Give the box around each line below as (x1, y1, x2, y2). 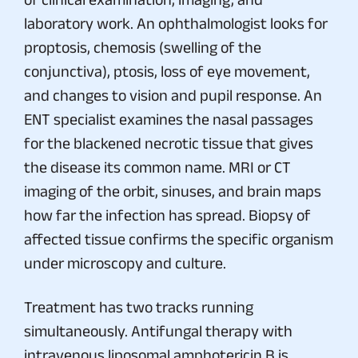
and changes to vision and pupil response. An (24, 86, 322, 104)
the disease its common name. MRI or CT (24, 157, 291, 176)
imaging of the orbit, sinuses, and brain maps (24, 181, 321, 200)
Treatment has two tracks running (24, 297, 253, 316)
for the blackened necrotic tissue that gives (24, 133, 313, 152)
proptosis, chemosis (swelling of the (24, 38, 261, 56)
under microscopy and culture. (24, 253, 226, 272)
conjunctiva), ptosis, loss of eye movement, (24, 62, 310, 80)
